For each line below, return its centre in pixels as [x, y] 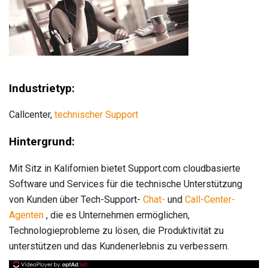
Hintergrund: [42, 141]
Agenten [26, 215]
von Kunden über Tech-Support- [76, 199]
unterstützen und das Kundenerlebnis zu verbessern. [119, 246]
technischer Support [96, 115]
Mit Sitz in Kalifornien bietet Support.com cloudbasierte [125, 168]
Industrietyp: [42, 88]
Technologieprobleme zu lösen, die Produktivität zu [116, 230]
